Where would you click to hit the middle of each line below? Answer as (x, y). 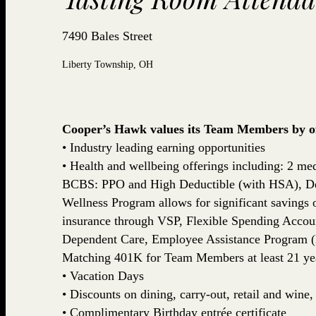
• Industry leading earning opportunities (163, 148)
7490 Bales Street (107, 36)
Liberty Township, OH (107, 65)
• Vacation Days (103, 276)
